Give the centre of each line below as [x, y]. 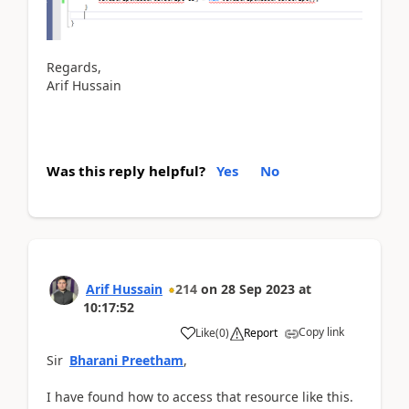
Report [261, 333]
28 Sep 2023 [258, 289]
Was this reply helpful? [126, 171]
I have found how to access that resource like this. [202, 397]
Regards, [74, 68]
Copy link [321, 332]
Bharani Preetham [126, 361]
